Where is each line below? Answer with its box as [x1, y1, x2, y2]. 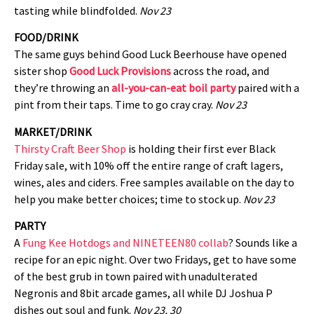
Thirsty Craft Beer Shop [14, 141, 126, 156]
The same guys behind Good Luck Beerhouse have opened [14, 47, 287, 62]
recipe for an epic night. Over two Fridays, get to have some [14, 252, 296, 267]
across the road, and [171, 64, 269, 78]
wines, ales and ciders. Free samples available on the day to [14, 175, 294, 189]
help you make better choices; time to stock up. [14, 191, 243, 206]
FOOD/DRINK [14, 30, 78, 45]
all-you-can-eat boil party [111, 81, 235, 95]
